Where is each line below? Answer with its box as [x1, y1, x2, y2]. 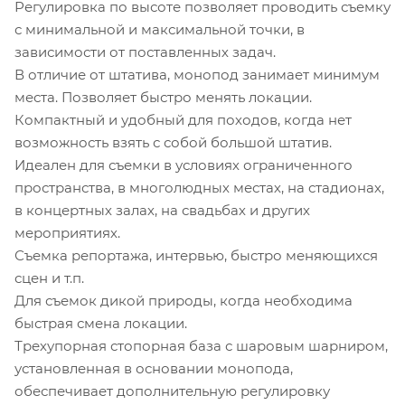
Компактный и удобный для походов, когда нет [14, 110, 352, 128]
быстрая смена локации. [14, 314, 187, 332]
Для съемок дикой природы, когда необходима [14, 291, 353, 309]
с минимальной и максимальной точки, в [14, 20, 305, 38]
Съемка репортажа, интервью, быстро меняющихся [14, 246, 378, 264]
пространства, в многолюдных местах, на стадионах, [14, 178, 384, 196]
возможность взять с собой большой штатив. [14, 133, 332, 151]
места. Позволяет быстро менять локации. [14, 88, 312, 106]
